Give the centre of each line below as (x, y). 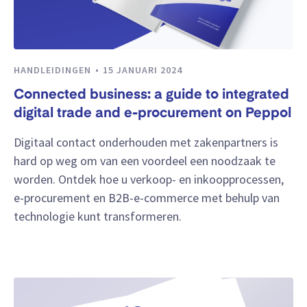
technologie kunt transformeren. (98, 216)
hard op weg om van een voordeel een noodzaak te (145, 160)
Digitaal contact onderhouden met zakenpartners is (146, 142)
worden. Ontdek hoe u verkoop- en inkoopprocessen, (149, 179)
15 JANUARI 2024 (143, 70)
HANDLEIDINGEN (54, 70)
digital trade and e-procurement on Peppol (152, 114)
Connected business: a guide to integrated (151, 96)
